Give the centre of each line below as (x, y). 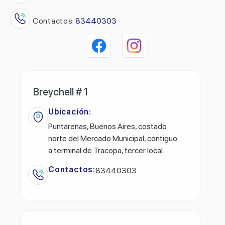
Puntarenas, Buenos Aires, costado (107, 126)
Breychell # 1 (61, 92)
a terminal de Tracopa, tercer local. (106, 150)
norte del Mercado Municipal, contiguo (113, 138)
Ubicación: (70, 111)
